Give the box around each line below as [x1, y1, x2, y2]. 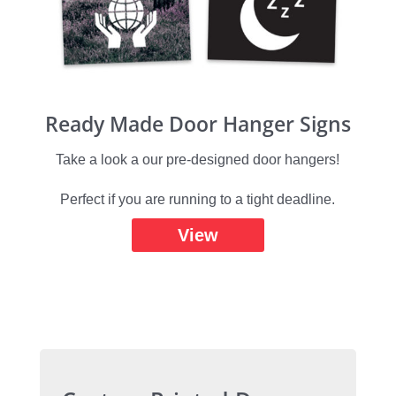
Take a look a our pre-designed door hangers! [56, 152, 340, 168]
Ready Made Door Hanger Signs [44, 110, 351, 139]
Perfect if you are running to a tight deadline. [60, 192, 336, 208]
